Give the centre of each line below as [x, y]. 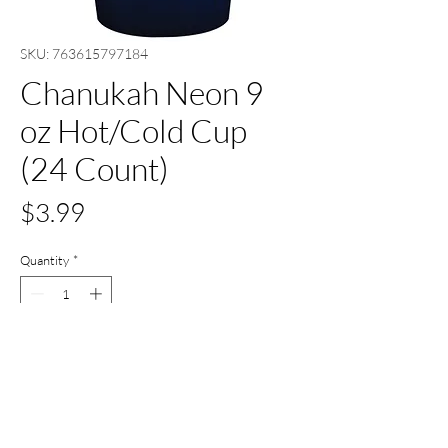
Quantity [44, 259]
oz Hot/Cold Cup [133, 130]
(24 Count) [94, 168]
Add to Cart [160, 355]
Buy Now [160, 408]
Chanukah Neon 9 [142, 92]
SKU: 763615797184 [84, 53]
